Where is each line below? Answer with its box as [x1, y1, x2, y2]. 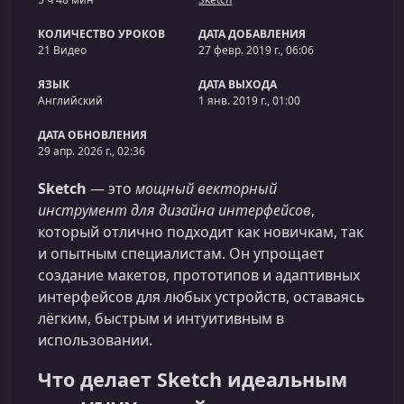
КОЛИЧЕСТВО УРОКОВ [38, 26, 165, 41]
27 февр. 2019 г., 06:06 [198, 42, 315, 58]
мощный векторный [135, 179, 277, 198]
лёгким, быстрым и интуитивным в [38, 308, 284, 328]
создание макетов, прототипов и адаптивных [38, 265, 360, 285]
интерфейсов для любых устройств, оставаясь [38, 287, 365, 307]
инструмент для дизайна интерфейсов [38, 200, 311, 220]
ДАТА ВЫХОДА [198, 77, 278, 92]
